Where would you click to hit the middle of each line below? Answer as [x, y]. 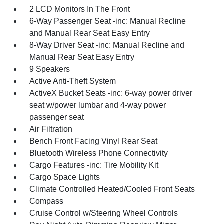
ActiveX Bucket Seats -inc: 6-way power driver [111, 93]
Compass [47, 201]
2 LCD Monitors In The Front [80, 9]
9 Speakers [50, 69]
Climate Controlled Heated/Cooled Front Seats [112, 189]
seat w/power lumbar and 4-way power [98, 105]
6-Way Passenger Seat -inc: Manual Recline [108, 21]
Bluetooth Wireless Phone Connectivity [99, 153]
